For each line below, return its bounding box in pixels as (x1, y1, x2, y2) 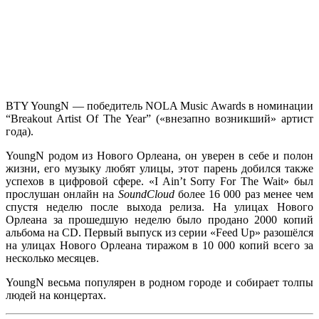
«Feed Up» (210, 226, 261, 239)
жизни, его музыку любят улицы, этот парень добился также (6, 162, 313, 174)
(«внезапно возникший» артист (151, 113, 313, 125)
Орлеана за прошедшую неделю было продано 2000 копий (6, 214, 313, 226)
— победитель (69, 100, 142, 112)
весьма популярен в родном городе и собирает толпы (44, 276, 313, 288)
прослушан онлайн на (6, 188, 118, 200)
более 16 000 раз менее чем (174, 188, 314, 200)
